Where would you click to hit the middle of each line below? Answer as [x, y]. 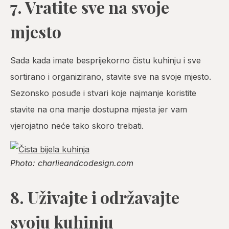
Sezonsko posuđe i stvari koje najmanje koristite [103, 93]
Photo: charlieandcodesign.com [72, 163]
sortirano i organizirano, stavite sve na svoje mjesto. [111, 76]
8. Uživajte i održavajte [95, 197]
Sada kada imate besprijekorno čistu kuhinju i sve [106, 60]
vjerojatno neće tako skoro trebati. [77, 125]
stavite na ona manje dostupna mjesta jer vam [99, 109]
